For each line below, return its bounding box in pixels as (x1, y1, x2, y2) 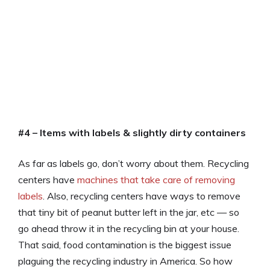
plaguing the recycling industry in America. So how (18, 254, 233, 267)
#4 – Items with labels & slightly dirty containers (18, 126, 246, 139)
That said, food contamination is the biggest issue (18, 238, 231, 251)
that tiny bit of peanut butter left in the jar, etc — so (18, 206, 239, 218)
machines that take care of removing (77, 173, 235, 186)
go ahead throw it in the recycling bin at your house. (18, 222, 239, 234)
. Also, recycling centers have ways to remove (43, 189, 240, 202)
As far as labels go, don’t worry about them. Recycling (18, 157, 249, 169)
